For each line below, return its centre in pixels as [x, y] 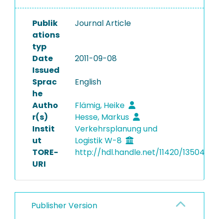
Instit [44, 129]
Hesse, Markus [103, 117]
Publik [45, 23]
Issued [46, 70]
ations [46, 35]
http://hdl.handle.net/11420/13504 [140, 152]
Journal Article [103, 23]
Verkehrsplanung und [116, 129]
